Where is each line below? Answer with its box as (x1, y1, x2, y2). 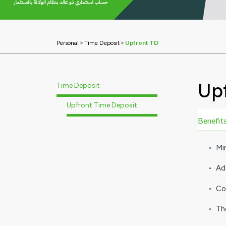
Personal (56, 39, 79, 46)
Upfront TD (125, 38, 158, 46)
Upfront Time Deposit (67, 100, 137, 109)
